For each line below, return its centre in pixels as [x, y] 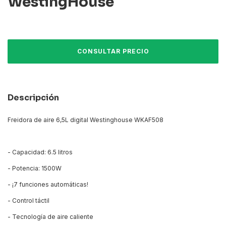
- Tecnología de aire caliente [50, 217]
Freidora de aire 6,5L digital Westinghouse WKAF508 [86, 120]
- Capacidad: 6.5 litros [40, 152]
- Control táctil [29, 201]
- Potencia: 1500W [35, 168]
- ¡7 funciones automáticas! [48, 185]
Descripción [33, 98]
